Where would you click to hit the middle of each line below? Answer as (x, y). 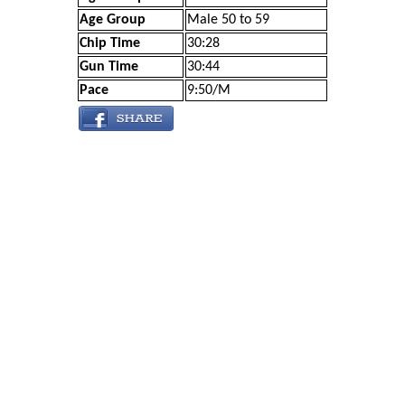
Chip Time (110, 43)
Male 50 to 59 (228, 20)
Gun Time (109, 67)
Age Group (113, 20)
